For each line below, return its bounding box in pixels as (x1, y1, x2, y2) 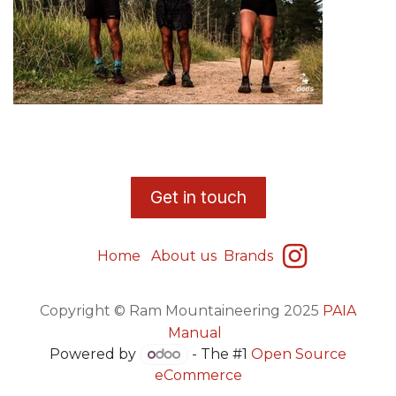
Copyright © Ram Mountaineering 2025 (40, 301, 323, 319)
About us (150, 247, 217, 264)
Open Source (250, 345, 346, 362)
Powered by (49, 345, 141, 362)
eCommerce (154, 367, 242, 384)
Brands (223, 247, 277, 264)
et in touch (162, 187, 247, 209)
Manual (167, 324, 222, 341)
